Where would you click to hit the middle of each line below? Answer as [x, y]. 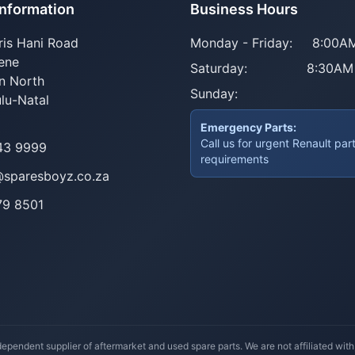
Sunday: [214, 94]
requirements [235, 159]
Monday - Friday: [241, 43]
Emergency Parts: [248, 127]
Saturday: [219, 68]
